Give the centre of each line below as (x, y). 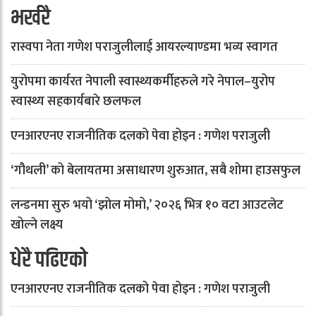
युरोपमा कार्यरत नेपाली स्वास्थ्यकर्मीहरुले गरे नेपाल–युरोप (143, 82)
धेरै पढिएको (49, 261)
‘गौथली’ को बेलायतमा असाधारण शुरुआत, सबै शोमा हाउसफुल (156, 171)
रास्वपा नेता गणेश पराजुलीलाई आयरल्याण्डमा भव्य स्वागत (144, 47)
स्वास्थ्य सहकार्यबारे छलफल (76, 102)
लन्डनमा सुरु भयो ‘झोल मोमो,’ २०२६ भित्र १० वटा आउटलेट (147, 205)
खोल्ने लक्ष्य (37, 225)
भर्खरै (30, 19)
